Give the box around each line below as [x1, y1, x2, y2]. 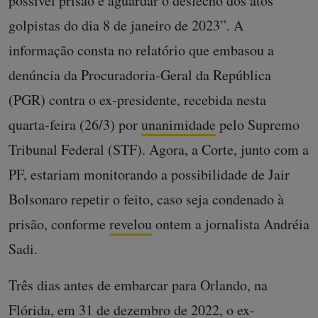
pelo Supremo [216, 115, 300, 134]
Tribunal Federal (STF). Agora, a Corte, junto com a [9, 140, 309, 159]
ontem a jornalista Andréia [152, 214, 309, 234]
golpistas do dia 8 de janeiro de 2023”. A [9, 16, 243, 35]
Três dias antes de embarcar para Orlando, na [9, 275, 268, 295]
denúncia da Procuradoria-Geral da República [9, 65, 271, 84]
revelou [109, 214, 152, 234]
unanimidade [141, 115, 216, 134]
